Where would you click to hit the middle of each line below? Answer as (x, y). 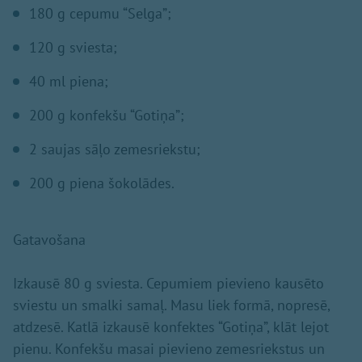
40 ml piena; (69, 81)
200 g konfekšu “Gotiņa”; (107, 115)
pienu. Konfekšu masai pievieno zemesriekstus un (169, 348)
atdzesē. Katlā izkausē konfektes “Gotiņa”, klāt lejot (171, 326)
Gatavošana (49, 239)
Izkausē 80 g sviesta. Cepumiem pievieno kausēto (168, 283)
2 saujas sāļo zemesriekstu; (115, 149)
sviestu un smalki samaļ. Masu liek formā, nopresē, (171, 305)
